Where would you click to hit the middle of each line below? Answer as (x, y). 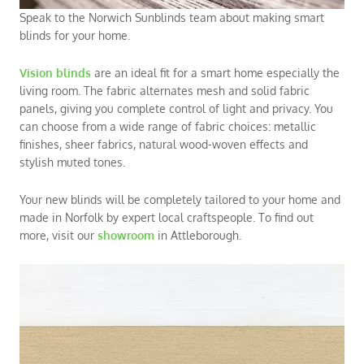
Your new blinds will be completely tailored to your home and (180, 199)
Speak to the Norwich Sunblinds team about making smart (172, 17)
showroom (126, 235)
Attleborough (205, 235)
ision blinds (59, 72)
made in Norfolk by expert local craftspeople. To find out (167, 217)
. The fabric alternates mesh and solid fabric (194, 90)
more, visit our (58, 235)
